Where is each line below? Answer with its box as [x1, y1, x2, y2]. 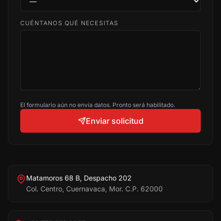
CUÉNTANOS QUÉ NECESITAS [20, 19, 119, 27]
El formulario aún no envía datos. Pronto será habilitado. [20, 101, 175, 109]
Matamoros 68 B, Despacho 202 [26, 174, 132, 182]
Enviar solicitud [85, 116, 144, 126]
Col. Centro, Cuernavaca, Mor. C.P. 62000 [26, 184, 163, 193]
